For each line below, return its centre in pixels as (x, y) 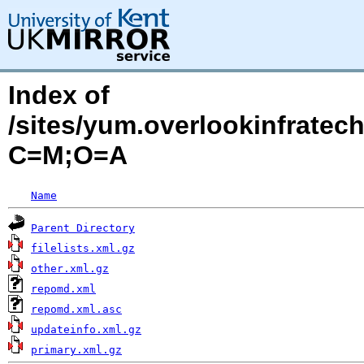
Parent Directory (83, 228)
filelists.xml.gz (83, 248)
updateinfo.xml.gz (86, 329)
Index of (59, 95)
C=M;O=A (68, 155)
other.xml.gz (70, 269)
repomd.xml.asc (76, 309)
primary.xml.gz (76, 350)
